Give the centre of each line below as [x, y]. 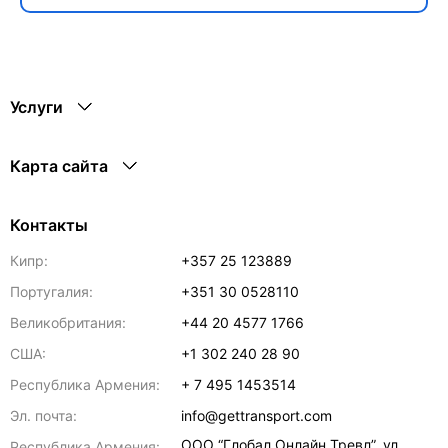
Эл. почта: [43, 415]
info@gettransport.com [257, 415]
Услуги [36, 107]
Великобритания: [68, 322]
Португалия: [51, 291]
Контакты [49, 225]
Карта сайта [59, 166]
